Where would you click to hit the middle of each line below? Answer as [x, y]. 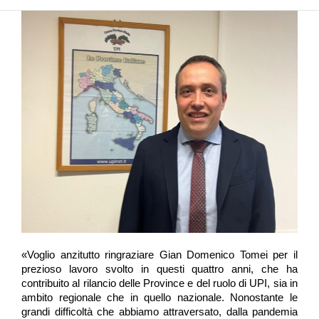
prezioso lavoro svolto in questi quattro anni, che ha [159, 269]
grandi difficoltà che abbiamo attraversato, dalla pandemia [159, 312]
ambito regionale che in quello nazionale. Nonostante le [159, 297]
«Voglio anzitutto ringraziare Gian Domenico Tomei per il [159, 255]
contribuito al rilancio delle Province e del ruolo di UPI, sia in [159, 283]
